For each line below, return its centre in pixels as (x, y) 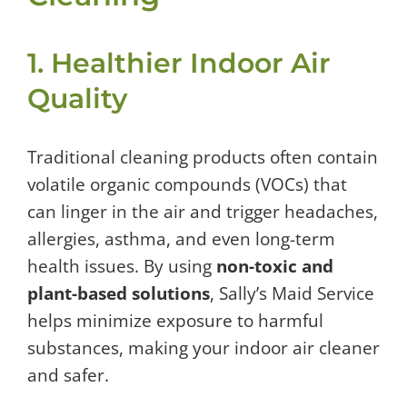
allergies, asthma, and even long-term (181, 238)
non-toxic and (275, 266)
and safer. (68, 375)
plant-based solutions (119, 293)
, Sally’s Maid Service (292, 293)
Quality (77, 98)
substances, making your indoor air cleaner (203, 347)
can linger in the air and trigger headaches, (203, 211)
